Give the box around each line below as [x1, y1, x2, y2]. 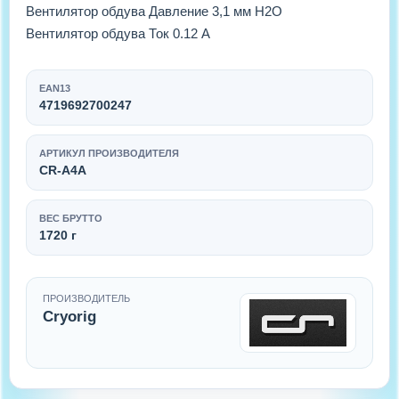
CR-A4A [39, 162, 86, 177]
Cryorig [43, 307, 96, 325]
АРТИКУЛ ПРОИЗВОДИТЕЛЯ [39, 147, 179, 159]
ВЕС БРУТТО [39, 212, 102, 224]
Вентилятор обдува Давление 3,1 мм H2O [26, 3, 282, 19]
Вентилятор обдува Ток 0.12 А [26, 25, 210, 41]
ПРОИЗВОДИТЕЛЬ [43, 292, 130, 304]
